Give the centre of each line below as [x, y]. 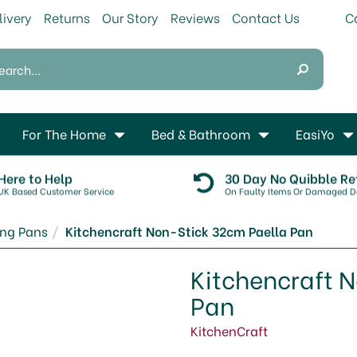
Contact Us [266, 17]
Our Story [130, 17]
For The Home [64, 133]
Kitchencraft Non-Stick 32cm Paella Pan [189, 231]
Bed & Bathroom [201, 133]
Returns [67, 17]
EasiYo [315, 133]
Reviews [195, 17]
